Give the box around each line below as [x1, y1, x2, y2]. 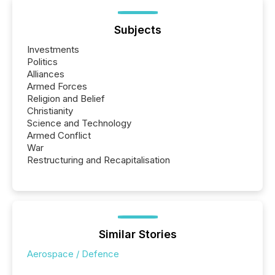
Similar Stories [98, 227, 177, 241]
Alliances [27, 68, 64, 80]
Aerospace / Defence [27, 247, 119, 260]
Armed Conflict [27, 129, 91, 141]
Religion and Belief [27, 92, 105, 104]
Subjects [114, 23, 161, 36]
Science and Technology [27, 117, 131, 129]
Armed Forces [27, 80, 87, 92]
